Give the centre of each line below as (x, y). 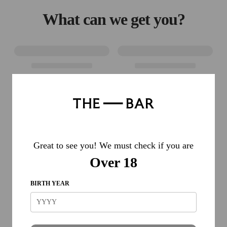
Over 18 (113, 162)
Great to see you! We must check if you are (113, 145)
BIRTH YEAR (50, 183)
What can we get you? (113, 19)
